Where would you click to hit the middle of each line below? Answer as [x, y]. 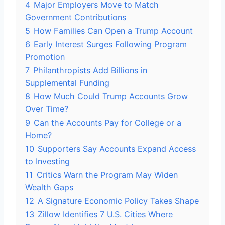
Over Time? [47, 109]
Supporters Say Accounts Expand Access [117, 149]
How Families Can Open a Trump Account [113, 31]
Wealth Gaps [49, 187]
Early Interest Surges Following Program [110, 44]
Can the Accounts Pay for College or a [107, 123]
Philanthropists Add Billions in [90, 70]
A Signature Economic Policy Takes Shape [118, 201]
